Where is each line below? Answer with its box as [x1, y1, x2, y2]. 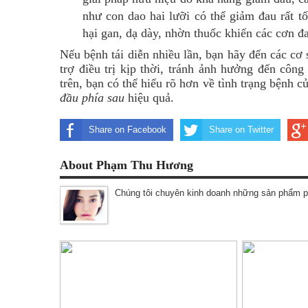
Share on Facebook [89, 124, 166, 135]
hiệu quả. [124, 91, 174, 104]
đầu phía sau [60, 91, 124, 104]
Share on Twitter [209, 124, 274, 135]
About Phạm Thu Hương [60, 158, 193, 172]
